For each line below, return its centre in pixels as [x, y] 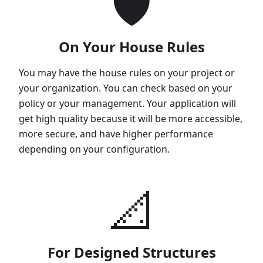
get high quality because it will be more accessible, [131, 118]
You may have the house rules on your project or [127, 73]
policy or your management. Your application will [127, 103]
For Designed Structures [131, 252]
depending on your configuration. [94, 149]
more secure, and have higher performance [116, 134]
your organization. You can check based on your [126, 88]
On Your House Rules [131, 46]
